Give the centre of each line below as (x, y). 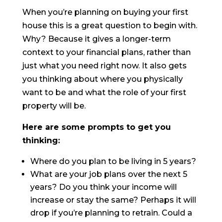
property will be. (54, 106)
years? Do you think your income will (103, 187)
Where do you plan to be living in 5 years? (113, 162)
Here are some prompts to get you (96, 127)
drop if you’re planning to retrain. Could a (111, 213)
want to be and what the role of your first (104, 93)
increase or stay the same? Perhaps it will (113, 200)
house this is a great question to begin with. (110, 26)
